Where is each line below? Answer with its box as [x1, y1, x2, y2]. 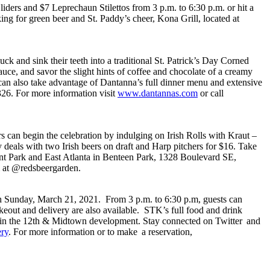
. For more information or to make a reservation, [8, 226, 192, 237]
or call [198, 87, 224, 98]
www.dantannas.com [118, 87, 198, 98]
